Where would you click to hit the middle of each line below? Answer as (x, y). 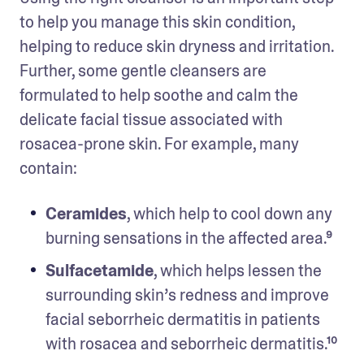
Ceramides (86, 213)
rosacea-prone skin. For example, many (159, 143)
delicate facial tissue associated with (151, 119)
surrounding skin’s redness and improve (187, 295)
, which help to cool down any (230, 213)
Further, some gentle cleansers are (143, 70)
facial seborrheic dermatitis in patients (183, 319)
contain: (48, 168)
